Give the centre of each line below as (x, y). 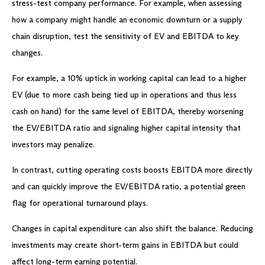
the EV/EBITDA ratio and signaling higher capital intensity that (126, 128)
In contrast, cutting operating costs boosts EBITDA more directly (132, 170)
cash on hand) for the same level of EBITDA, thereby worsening (128, 111)
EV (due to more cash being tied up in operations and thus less (124, 95)
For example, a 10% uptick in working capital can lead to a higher (129, 78)
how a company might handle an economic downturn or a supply (127, 20)
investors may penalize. (53, 144)
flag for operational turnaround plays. (80, 203)
